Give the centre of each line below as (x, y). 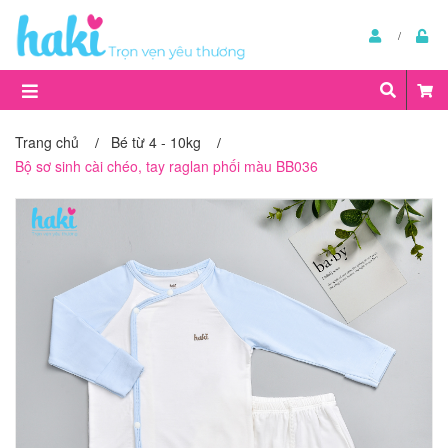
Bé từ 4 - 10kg (156, 142)
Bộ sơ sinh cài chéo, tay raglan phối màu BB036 (166, 166)
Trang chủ (47, 142)
